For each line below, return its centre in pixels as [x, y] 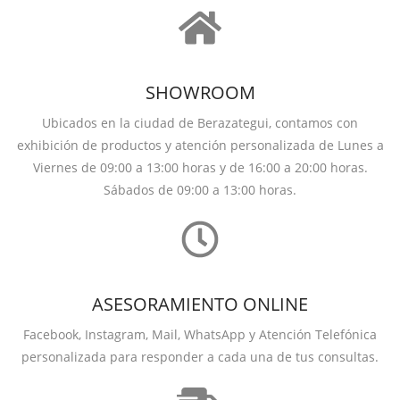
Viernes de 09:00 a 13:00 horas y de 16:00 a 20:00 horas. [200, 167]
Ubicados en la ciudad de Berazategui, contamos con [200, 123]
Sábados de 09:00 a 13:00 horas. [200, 190]
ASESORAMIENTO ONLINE [200, 304]
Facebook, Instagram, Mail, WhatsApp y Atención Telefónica [200, 334]
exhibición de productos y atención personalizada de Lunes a [200, 145]
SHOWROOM [200, 92]
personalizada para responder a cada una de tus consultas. [200, 357]
